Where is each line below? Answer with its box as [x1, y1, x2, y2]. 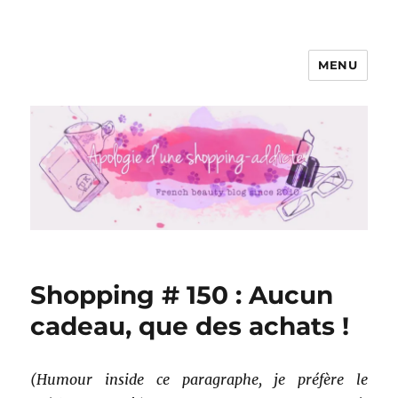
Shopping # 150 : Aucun [30, 280, 334, 311]
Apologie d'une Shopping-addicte [30, 65, 394, 91]
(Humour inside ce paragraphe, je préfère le [30, 370, 368, 389]
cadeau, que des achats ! [30, 311, 350, 342]
